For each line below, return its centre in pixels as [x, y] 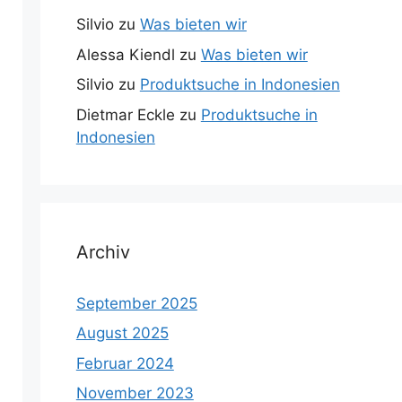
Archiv [103, 252]
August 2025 [122, 333]
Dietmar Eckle [125, 114]
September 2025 [136, 303]
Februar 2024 [125, 363]
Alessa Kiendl [125, 54]
